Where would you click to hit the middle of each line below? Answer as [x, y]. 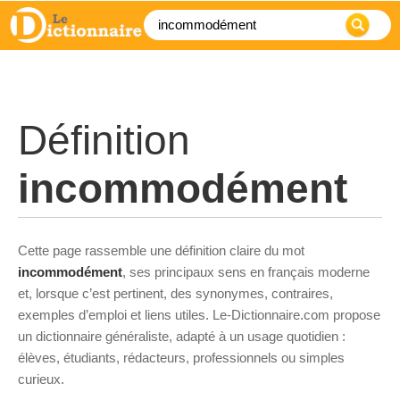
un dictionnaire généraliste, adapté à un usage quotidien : [182, 336]
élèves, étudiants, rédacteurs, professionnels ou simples [181, 358]
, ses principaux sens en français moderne [246, 272]
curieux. [41, 379]
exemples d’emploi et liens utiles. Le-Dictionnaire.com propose [199, 315]
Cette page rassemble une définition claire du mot [161, 250]
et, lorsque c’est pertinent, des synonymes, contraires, [175, 293]
